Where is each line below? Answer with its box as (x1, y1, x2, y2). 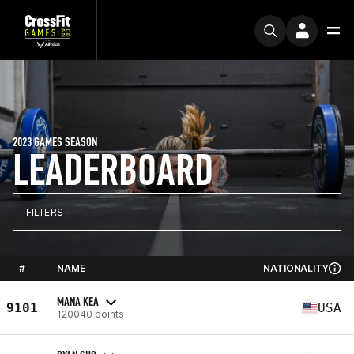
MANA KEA (57, 293, 99, 309)
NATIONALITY (263, 262, 329, 274)
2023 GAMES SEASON (13, 134, 97, 149)
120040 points (57, 307, 124, 320)
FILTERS (26, 205, 63, 218)
